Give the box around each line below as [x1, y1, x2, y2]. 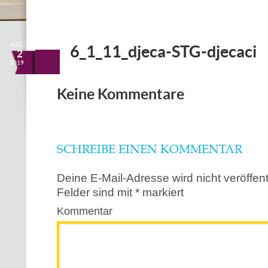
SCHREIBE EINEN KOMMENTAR [57, 144, 242, 156]
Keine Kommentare [57, 86, 184, 102]
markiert [139, 186, 184, 199]
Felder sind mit [57, 186, 135, 199]
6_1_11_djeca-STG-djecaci [70, 42, 257, 60]
